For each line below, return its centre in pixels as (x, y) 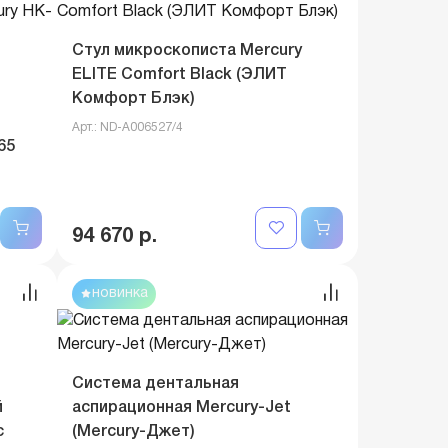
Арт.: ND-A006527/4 (127, 127)
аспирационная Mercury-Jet (181, 408)
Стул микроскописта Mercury (187, 51)
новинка (120, 293)
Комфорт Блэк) (133, 99)
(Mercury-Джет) (133, 432)
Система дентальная (155, 384)
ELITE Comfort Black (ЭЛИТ (179, 75)
